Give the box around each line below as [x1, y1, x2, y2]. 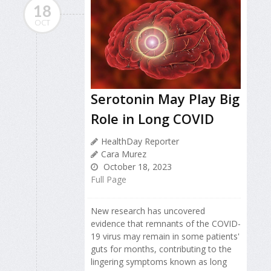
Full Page [91, 173, 126, 185]
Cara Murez [101, 148, 146, 160]
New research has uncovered [91, 204, 205, 217]
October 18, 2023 [101, 160, 172, 172]
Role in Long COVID [91, 109, 214, 128]
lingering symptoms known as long [91, 255, 227, 267]
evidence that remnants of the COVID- [91, 217, 241, 229]
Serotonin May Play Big [91, 89, 240, 108]
